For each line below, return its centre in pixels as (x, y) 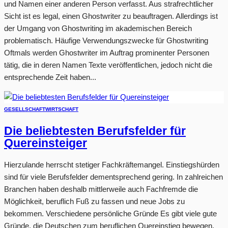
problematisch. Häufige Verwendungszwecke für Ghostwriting (106, 40)
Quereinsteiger (46, 143)
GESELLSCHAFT (25, 109)
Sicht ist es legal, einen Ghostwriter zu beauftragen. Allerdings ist (111, 16)
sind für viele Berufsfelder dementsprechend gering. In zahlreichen (113, 177)
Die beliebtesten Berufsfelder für (95, 131)
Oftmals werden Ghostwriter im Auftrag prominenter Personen (107, 52)
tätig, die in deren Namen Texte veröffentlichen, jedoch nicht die (108, 65)
